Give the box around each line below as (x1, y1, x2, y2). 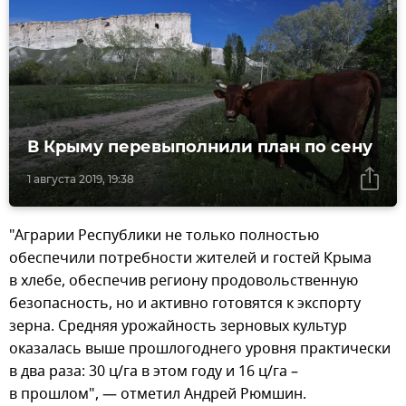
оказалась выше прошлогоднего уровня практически (9, 338, 391, 361)
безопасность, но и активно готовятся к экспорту (9, 293, 361, 315)
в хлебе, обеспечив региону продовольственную (9, 270, 358, 293)
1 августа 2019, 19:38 (27, 172, 134, 187)
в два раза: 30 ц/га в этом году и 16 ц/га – (9, 361, 298, 383)
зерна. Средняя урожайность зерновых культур (9, 315, 347, 338)
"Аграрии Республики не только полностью (9, 225, 319, 247)
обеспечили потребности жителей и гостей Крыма (9, 247, 372, 270)
